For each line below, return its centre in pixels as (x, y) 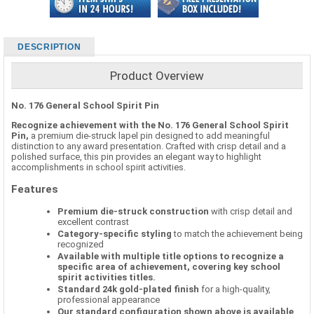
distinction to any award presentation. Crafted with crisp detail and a (149, 146)
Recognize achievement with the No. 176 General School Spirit (150, 125)
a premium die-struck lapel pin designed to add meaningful (149, 135)
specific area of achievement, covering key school (169, 267)
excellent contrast (93, 222)
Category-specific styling (115, 234)
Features (35, 189)
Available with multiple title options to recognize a (171, 257)
